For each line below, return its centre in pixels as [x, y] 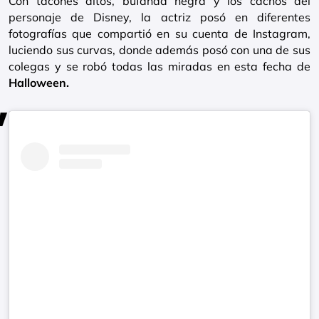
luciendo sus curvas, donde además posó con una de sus [159, 50]
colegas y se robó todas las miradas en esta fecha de [159, 67]
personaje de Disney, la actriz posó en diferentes [159, 17]
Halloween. [39, 83]
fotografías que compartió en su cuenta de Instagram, [159, 34]
